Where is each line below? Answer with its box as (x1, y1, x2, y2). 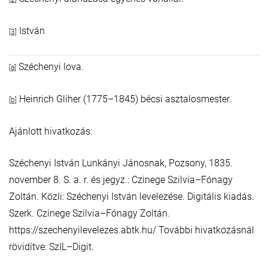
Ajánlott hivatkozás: (9, 126, 92, 138)
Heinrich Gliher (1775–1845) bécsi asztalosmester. (17, 93, 232, 105)
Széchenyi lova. (16, 61, 84, 73)
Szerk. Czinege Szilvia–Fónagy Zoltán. (9, 208, 170, 220)
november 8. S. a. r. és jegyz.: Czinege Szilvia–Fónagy (9, 174, 233, 186)
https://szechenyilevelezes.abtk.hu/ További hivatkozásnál (9, 224, 254, 236)
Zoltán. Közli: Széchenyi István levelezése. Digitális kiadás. (9, 191, 254, 203)
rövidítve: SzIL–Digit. (9, 241, 101, 253)
